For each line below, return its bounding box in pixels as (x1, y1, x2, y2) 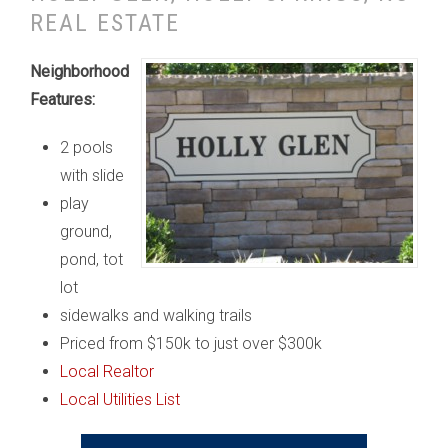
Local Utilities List (60, 390, 180, 409)
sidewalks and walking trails (60, 306, 252, 325)
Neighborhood (30, 62, 129, 81)
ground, (60, 222, 112, 241)
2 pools (60, 138, 113, 157)
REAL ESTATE (30, 9, 180, 37)
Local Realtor (60, 362, 154, 381)
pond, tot (60, 250, 123, 269)
